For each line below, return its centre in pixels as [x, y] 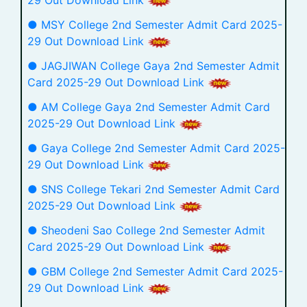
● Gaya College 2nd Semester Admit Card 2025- [156, 148]
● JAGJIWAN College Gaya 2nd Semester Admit [153, 66]
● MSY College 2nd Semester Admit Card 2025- [155, 25]
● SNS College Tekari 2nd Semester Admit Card [153, 189]
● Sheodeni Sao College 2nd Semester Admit [146, 230]
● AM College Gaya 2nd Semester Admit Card [149, 107]
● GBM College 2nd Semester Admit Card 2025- [155, 271]
